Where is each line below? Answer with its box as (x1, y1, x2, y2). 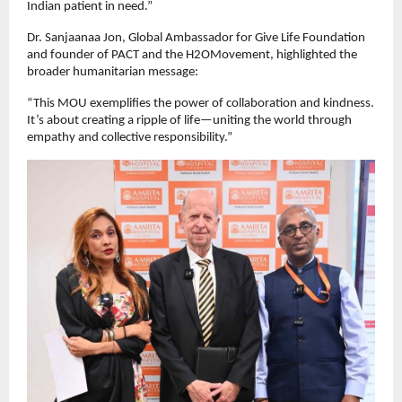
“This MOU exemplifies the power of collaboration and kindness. (27, 97, 374, 111)
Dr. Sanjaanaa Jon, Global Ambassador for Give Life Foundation (27, 31, 365, 46)
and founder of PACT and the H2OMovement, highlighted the (27, 48, 357, 63)
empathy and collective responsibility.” (27, 131, 232, 145)
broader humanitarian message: (27, 66, 198, 80)
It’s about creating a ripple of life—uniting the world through (27, 114, 352, 128)
